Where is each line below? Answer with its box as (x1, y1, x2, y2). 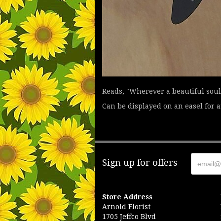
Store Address (102, 193, 152, 201)
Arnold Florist (102, 203, 150, 211)
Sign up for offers (102, 157, 178, 168)
